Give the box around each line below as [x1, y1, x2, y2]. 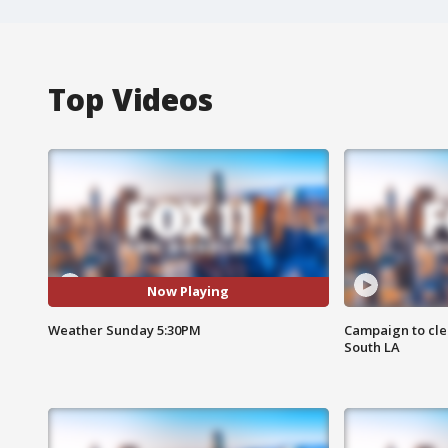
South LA [343, 337, 400, 356]
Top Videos [48, 78, 213, 120]
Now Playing [147, 282, 230, 301]
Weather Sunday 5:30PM [48, 320, 201, 339]
